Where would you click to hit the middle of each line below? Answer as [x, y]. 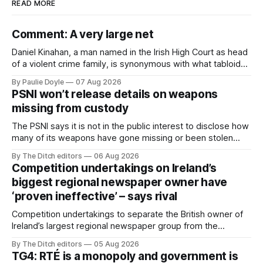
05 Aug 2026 [117, 244]
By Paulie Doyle [38, 82]
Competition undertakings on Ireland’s [114, 168]
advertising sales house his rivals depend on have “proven [128, 237]
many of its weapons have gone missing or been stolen [122, 138]
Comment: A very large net [83, 34]
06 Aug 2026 [117, 156]
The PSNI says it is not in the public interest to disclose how [130, 126]
